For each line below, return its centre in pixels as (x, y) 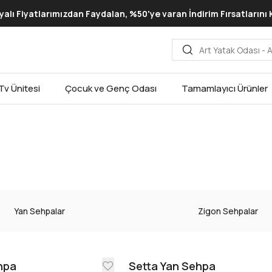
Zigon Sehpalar (228, 211)
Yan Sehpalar (39, 211)
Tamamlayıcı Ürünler (224, 89)
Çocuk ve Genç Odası (111, 89)
